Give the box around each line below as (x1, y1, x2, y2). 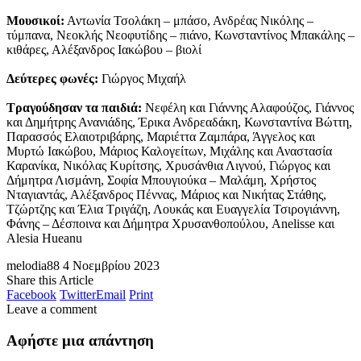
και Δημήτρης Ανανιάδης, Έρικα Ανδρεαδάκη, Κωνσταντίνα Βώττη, (6, 115, 352, 130)
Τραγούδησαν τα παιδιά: (6, 101, 142, 115)
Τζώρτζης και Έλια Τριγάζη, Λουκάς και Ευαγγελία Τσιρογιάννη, (6, 202, 340, 217)
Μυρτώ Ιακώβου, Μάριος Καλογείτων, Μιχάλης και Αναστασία (6, 144, 332, 159)
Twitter (60, 288, 96, 302)
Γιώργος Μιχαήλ (98, 72, 189, 86)
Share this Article (6, 273, 93, 288)
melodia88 (6, 259, 60, 273)
